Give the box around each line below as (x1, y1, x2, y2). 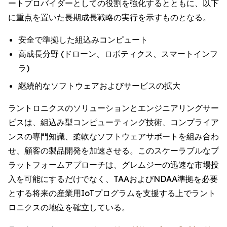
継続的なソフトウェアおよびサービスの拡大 (18, 80, 180, 91)
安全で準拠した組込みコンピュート (18, 34, 148, 45)
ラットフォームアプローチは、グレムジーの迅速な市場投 (8, 159, 219, 170)
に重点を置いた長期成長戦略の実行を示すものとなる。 (8, 12, 211, 23)
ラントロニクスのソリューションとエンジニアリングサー (8, 102, 219, 113)
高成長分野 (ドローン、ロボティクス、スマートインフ (18, 49, 218, 59)
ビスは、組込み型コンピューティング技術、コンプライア (8, 117, 219, 127)
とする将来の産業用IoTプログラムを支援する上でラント (8, 187, 216, 198)
